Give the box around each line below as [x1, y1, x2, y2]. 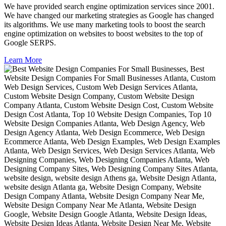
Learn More [4, 55, 42, 64]
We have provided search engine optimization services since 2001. [4, 2, 214, 11]
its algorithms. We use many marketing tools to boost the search [4, 20, 205, 29]
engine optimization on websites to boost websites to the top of [4, 29, 203, 38]
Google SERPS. [4, 38, 56, 47]
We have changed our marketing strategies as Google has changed [4, 11, 214, 20]
